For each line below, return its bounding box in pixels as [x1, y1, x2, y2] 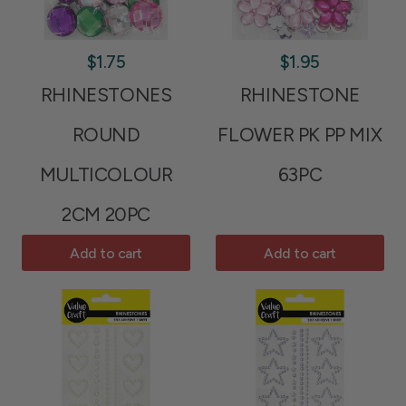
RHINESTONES [40, 83, 172, 107]
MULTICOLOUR [39, 163, 173, 187]
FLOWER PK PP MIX [217, 123, 382, 147]
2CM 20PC [62, 203, 151, 227]
